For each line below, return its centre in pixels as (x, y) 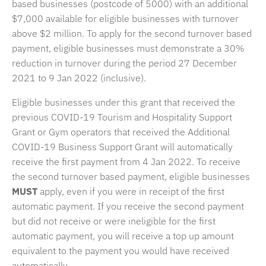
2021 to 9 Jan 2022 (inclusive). (79, 78)
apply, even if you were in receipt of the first (131, 191)
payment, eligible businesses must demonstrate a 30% (128, 48)
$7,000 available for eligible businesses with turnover (125, 19)
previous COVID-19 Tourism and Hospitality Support (122, 117)
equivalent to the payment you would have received (121, 251)
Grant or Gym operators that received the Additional (121, 132)
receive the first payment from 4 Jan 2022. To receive (126, 162)
